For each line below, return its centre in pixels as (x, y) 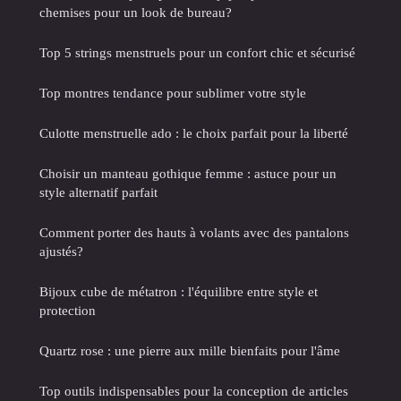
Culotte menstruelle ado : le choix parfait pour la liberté (194, 133)
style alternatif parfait (98, 192)
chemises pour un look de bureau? (136, 13)
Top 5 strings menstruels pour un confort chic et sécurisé (197, 53)
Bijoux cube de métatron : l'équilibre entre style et (179, 292)
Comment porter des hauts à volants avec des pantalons (194, 233)
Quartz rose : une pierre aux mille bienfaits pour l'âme (190, 351)
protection (68, 311)
